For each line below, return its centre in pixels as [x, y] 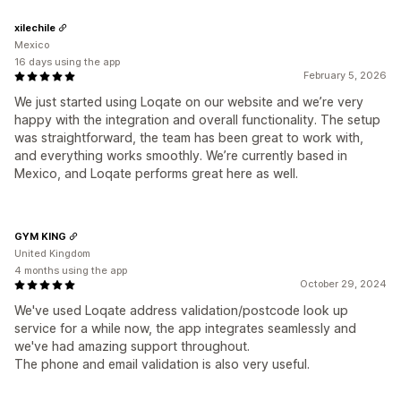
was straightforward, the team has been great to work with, [189, 138]
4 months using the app [71, 271]
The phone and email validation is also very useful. [162, 364]
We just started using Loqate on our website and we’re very [189, 102]
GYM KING [40, 236]
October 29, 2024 [343, 284]
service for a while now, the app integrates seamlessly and [185, 328]
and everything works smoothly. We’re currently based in [181, 156]
